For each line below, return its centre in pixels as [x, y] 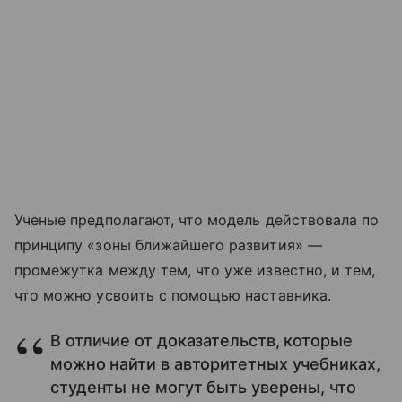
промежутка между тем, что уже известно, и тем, [195, 270]
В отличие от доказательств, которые [201, 340]
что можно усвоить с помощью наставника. [173, 295]
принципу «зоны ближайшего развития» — [168, 245]
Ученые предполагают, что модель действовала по [197, 219]
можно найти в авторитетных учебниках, [215, 363]
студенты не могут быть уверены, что [203, 387]
